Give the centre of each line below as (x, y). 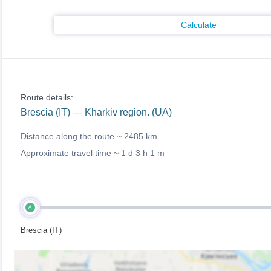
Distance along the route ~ (72, 136)
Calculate (199, 25)
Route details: (47, 97)
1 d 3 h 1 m (142, 153)
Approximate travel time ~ (70, 153)
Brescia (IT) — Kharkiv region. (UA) (96, 112)
